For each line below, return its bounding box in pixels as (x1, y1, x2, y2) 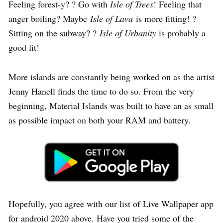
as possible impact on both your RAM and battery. (8, 113, 191, 126)
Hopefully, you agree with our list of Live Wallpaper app (8, 197, 214, 210)
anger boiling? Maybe (8, 12, 90, 24)
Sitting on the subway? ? (8, 26, 100, 39)
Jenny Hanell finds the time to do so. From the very (8, 85, 194, 97)
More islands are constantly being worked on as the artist (8, 70, 215, 83)
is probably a (156, 26, 206, 39)
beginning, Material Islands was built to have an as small (8, 99, 214, 111)
